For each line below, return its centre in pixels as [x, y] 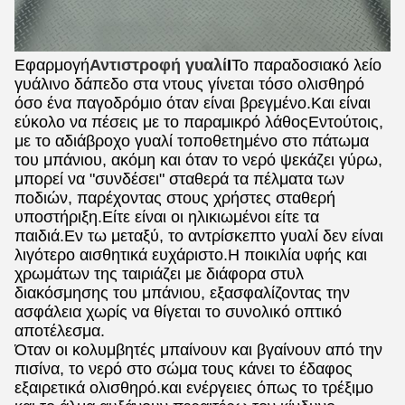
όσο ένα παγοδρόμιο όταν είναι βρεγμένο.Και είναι [193, 103]
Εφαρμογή [52, 65]
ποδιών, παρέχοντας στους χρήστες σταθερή [175, 198]
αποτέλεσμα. [60, 331]
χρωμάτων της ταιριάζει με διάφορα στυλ [159, 274]
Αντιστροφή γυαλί [158, 65]
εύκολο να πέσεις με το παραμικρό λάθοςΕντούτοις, [199, 122]
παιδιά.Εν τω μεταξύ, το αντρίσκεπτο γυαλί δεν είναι [199, 236]
